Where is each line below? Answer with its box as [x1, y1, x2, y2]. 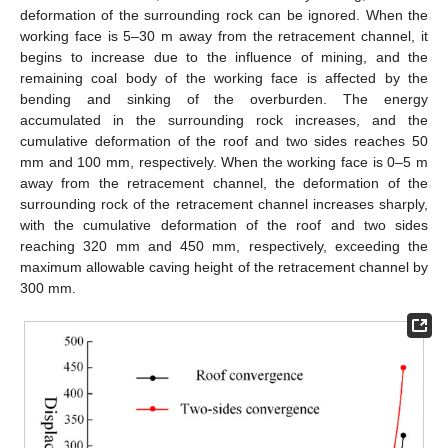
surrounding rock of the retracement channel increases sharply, [20, 195, 428, 212]
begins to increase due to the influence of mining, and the [20, 48, 428, 65]
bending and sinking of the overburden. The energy [20, 90, 428, 107]
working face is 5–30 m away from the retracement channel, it [20, 27, 428, 44]
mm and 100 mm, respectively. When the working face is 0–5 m [20, 153, 428, 170]
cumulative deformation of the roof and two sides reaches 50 [20, 132, 428, 149]
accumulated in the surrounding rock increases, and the [20, 111, 428, 128]
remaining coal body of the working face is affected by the [20, 69, 428, 86]
